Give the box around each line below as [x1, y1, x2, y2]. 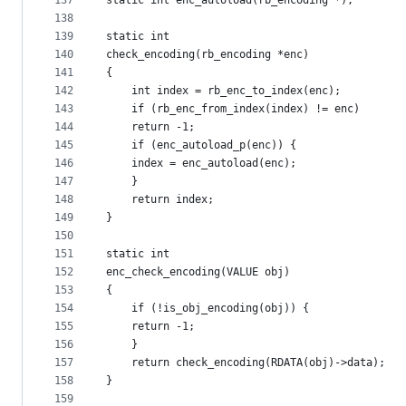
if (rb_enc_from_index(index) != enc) [106, 102, 360, 115]
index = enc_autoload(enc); [131, 157, 296, 169]
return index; [106, 193, 214, 206]
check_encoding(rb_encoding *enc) [106, 48, 309, 61]
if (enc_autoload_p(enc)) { [106, 139, 296, 151]
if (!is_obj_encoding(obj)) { [106, 302, 309, 314]
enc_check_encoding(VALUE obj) [106, 266, 290, 278]
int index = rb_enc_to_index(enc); [106, 84, 341, 97]
